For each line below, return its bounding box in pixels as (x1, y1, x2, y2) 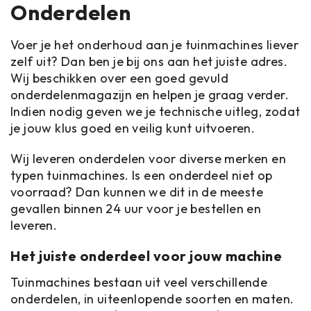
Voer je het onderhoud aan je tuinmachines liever (10, 37, 299, 53)
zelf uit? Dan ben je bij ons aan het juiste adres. (10, 53, 287, 69)
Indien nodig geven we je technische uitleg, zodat (10, 103, 301, 119)
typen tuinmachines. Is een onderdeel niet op (10, 167, 273, 183)
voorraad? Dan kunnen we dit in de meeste (10, 184, 263, 200)
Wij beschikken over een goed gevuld (10, 70, 228, 86)
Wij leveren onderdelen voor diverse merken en (10, 151, 286, 167)
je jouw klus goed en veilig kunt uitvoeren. (10, 120, 255, 136)
